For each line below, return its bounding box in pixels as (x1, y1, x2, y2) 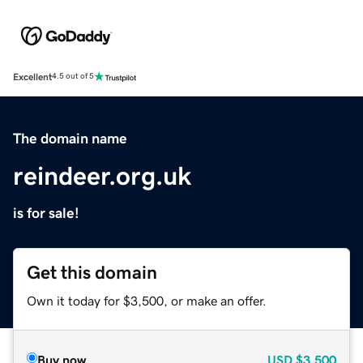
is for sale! (13, 205, 79, 220)
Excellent (13, 71, 52, 82)
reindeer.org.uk (13, 162, 191, 189)
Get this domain (27, 263, 157, 282)
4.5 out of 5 (52, 72, 94, 81)
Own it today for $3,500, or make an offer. (27, 293, 267, 307)
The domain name (13, 130, 127, 146)
